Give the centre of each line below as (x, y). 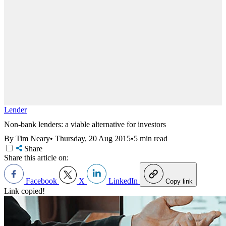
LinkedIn (123, 181)
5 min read (151, 139)
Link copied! (24, 191)
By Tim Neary (27, 139)
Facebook (41, 181)
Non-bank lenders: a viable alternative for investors (85, 124)
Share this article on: (36, 158)
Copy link (179, 182)
